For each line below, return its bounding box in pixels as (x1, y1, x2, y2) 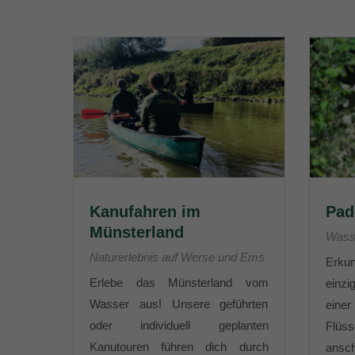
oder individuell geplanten (90, 319, 269, 332)
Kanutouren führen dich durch (90, 340, 269, 353)
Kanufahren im (90, 203, 200, 220)
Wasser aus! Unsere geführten (90, 297, 269, 311)
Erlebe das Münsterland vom (90, 276, 269, 289)
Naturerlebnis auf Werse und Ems (90, 250, 265, 264)
